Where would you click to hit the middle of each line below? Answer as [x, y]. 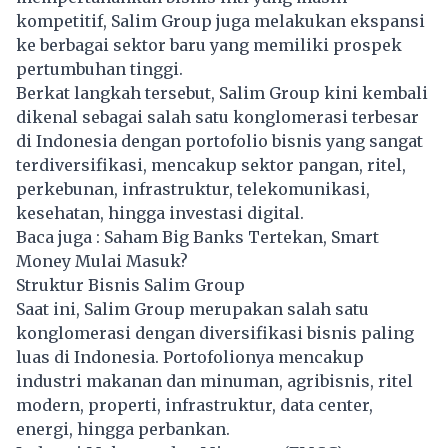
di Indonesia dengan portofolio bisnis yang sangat [219, 140]
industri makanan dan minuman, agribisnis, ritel [214, 380]
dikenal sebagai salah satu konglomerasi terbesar [217, 116]
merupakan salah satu [279, 308]
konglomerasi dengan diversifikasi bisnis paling [215, 332]
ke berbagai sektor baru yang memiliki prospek [209, 44]
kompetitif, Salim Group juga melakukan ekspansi [220, 20]
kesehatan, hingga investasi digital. [160, 212]
